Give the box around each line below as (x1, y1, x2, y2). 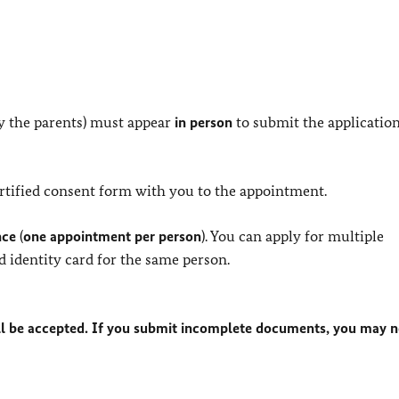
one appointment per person (23, 227, 201, 246)
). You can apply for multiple (201, 227, 384, 246)
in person (175, 113, 232, 132)
